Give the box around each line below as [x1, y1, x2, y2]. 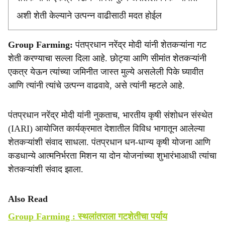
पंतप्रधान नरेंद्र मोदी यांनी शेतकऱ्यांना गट [73, 40, 206, 50]
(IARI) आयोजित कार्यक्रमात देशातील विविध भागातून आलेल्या [8, 124, 205, 134]
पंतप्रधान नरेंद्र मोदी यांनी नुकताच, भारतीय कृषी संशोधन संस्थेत [8, 110, 212, 120]
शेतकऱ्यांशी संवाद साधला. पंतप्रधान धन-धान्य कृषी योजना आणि [8, 137, 210, 147]
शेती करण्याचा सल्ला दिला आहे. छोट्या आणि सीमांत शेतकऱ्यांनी [8, 53, 206, 63]
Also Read [8, 194, 48, 204]
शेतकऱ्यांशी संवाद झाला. [8, 164, 83, 174]
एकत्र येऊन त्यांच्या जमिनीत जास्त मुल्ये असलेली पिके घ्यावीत [8, 67, 203, 77]
